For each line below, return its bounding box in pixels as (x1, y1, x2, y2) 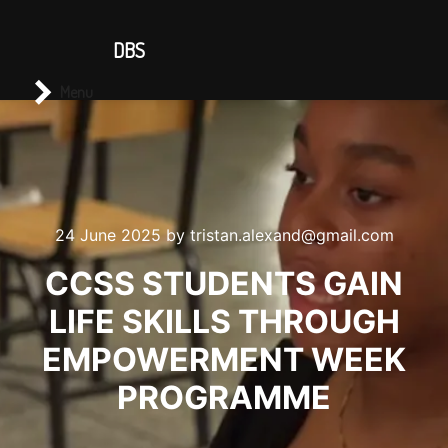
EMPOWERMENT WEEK (42, 340, 406, 379)
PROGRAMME (117, 378, 331, 417)
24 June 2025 (54, 225, 161, 245)
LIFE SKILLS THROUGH (48, 302, 400, 341)
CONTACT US (317, 31, 397, 47)
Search (241, 54, 284, 71)
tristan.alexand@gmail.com (189, 225, 394, 245)
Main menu (277, 53, 364, 72)
